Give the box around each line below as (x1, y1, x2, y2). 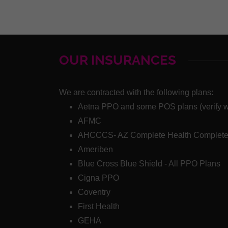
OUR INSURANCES (59, 52, 176, 68)
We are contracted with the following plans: (59, 88, 213, 97)
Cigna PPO (77, 174, 119, 183)
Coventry (77, 188, 110, 197)
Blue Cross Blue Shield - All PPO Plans (77, 159, 220, 168)
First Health (77, 202, 120, 211)
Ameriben (77, 145, 113, 154)
